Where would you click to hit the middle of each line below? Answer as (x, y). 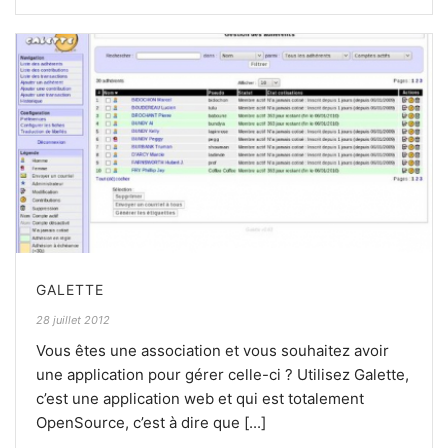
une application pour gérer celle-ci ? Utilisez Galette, (222, 374)
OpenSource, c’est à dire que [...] (151, 422)
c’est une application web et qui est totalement (200, 398)
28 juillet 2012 (73, 319)
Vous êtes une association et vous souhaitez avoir (212, 350)
